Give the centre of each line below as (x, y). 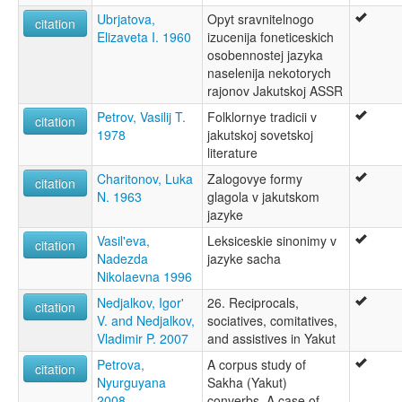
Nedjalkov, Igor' (140, 302)
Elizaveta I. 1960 (144, 36)
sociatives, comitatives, (272, 320)
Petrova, (121, 364)
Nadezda (122, 258)
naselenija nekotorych (269, 72)
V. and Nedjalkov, (146, 320)
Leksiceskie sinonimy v (272, 240)
